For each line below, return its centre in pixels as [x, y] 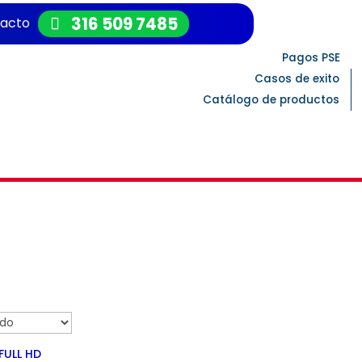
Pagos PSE [311, 57]
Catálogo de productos [271, 99]
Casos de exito [297, 78]
